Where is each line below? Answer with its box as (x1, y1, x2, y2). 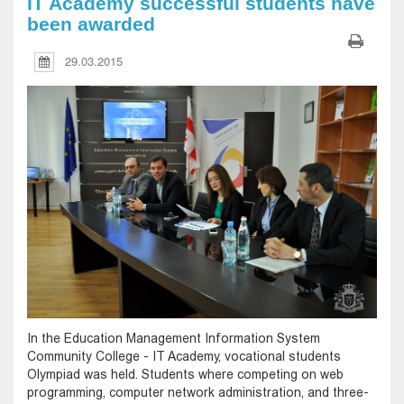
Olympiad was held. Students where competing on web (27, 366, 344, 381)
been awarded (27, 14, 155, 35)
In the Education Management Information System (27, 330, 320, 345)
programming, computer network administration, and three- (27, 384, 369, 399)
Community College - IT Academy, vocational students (27, 348, 341, 363)
